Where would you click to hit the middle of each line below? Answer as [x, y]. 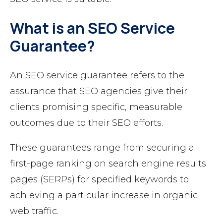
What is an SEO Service [92, 28]
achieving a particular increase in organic [104, 195]
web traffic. [34, 211]
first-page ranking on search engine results [108, 164]
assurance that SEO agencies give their [99, 91]
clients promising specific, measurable [96, 107]
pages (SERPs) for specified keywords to [99, 180]
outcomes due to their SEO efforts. [86, 123]
